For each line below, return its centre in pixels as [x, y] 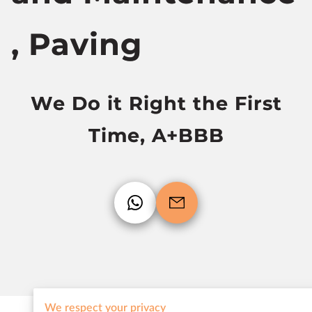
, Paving [77, 44]
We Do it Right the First [156, 103]
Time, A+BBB [156, 135]
